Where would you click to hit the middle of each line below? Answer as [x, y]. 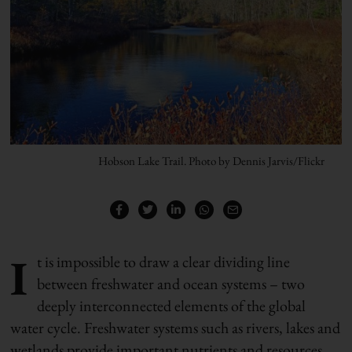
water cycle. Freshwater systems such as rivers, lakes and [176, 327]
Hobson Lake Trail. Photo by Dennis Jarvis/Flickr [212, 160]
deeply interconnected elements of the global [172, 305]
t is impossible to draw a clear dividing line [164, 261]
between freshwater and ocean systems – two [171, 283]
